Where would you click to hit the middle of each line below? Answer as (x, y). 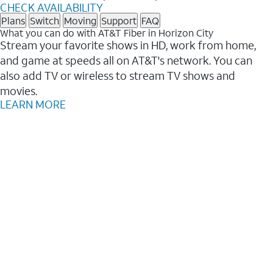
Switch (44, 20)
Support (119, 20)
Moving (80, 20)
